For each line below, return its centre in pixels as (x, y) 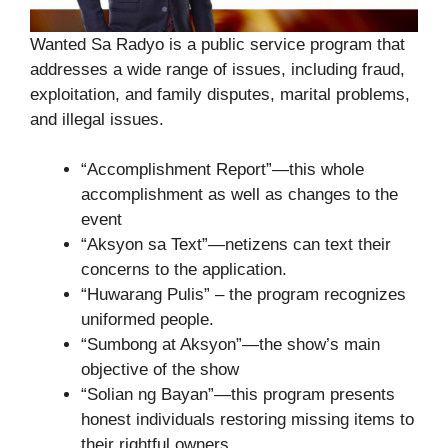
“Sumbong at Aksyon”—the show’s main (230, 345)
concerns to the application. (184, 270)
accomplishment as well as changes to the (239, 195)
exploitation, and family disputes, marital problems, (220, 94)
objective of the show (160, 370)
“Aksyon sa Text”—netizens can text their (236, 245)
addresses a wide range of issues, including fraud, (217, 69)
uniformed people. (147, 320)
